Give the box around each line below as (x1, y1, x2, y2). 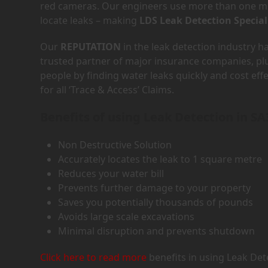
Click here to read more (40, 251, 147, 264)
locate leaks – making (40, 14, 140, 27)
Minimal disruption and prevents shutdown (58, 224, 255, 237)
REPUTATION (60, 40, 121, 53)
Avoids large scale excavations (58, 210, 195, 223)
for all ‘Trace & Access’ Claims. (40, 83, 175, 96)
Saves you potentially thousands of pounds (58, 196, 254, 209)
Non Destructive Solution (58, 138, 172, 151)
